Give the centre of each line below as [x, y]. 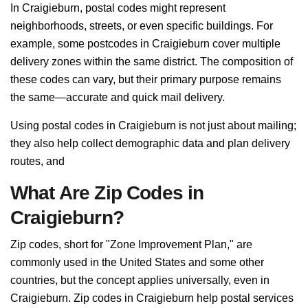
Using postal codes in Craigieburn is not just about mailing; [153, 125]
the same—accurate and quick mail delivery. [118, 97]
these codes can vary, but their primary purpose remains [146, 79]
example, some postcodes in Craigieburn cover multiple [145, 44]
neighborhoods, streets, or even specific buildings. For [142, 26]
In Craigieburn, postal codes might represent [118, 8]
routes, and [37, 161]
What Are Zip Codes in [107, 193]
